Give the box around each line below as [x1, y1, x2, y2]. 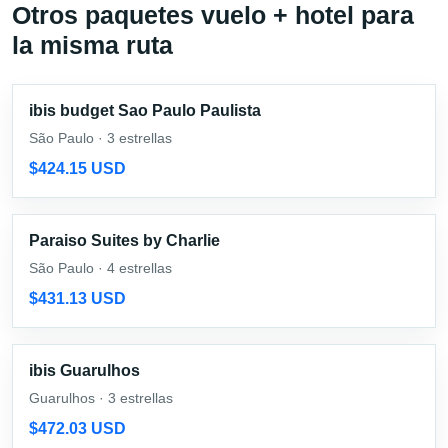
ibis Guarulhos [29, 361, 140, 379]
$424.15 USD [29, 159, 126, 177]
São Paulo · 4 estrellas [29, 259, 172, 276]
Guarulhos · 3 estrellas [29, 389, 173, 406]
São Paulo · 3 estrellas [29, 129, 172, 146]
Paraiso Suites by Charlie [29, 231, 220, 249]
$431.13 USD [29, 289, 126, 307]
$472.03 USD [29, 419, 126, 437]
